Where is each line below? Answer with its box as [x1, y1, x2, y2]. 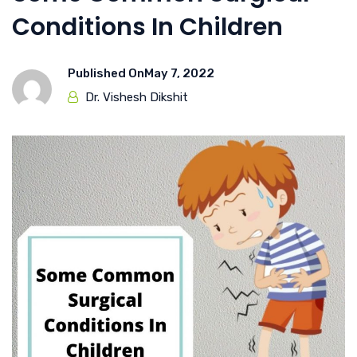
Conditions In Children [12, 10, 283, 45]
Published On [68, 66, 144, 81]
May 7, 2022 [144, 66, 214, 81]
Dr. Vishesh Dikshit [85, 90, 188, 105]
